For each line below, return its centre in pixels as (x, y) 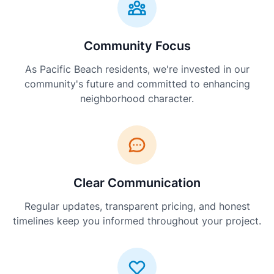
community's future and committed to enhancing (137, 84)
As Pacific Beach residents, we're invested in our (137, 69)
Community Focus (137, 46)
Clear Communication (137, 183)
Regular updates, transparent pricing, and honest (137, 206)
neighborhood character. (137, 98)
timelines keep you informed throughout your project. (137, 221)
